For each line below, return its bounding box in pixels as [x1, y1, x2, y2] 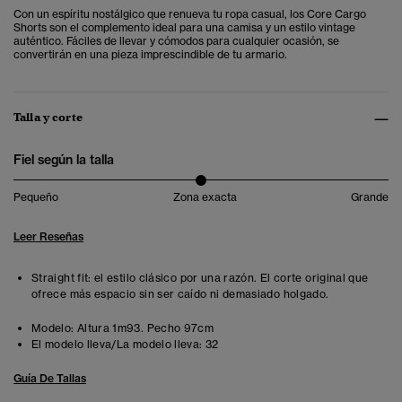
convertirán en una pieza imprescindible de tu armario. [13, 48, 287, 62]
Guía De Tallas [13, 371, 86, 386]
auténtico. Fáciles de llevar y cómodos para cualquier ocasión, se [13, 34, 339, 48]
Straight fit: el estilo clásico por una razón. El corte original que [31, 271, 369, 285]
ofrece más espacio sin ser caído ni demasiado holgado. [31, 287, 329, 301]
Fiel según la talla [13, 152, 114, 169]
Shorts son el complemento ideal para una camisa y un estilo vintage [13, 21, 355, 35]
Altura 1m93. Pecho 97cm [74, 321, 214, 336]
